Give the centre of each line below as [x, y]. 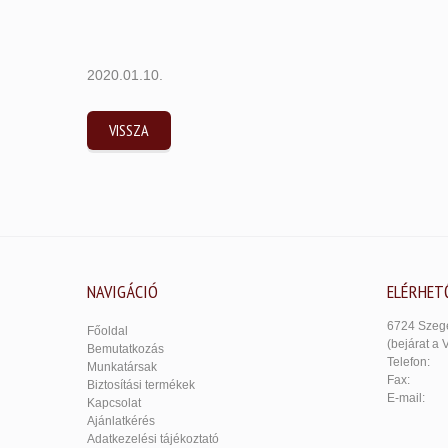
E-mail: [406, 398]
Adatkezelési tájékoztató [153, 439]
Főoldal [107, 331]
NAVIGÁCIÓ [122, 291]
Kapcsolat [114, 403]
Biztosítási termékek [141, 385]
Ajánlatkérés [121, 421]
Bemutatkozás [125, 349]
